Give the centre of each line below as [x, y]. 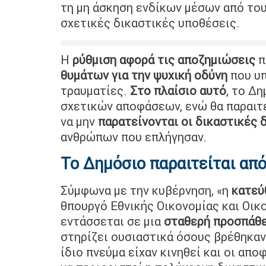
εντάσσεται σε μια [112, 221]
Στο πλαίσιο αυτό [178, 90]
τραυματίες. [95, 90]
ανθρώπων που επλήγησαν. [134, 137]
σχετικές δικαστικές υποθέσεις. [150, 23]
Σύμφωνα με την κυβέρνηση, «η [145, 190]
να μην [78, 121]
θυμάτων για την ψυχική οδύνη [144, 75]
